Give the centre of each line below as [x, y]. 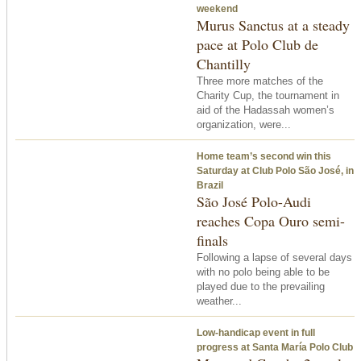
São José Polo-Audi [254, 201]
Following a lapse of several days [274, 257]
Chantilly [224, 63]
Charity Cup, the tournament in [268, 95]
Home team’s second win [255, 156]
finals [212, 240]
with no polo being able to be [263, 272]
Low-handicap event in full [256, 332]
